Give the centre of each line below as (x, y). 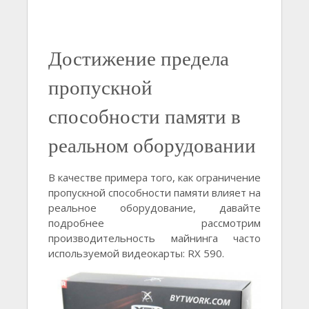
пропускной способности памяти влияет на (154, 193)
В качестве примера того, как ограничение (154, 178)
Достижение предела (139, 58)
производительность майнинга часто (154, 238)
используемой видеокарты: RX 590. (136, 253)
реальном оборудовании (152, 145)
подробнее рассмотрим (154, 223)
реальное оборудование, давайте (154, 208)
